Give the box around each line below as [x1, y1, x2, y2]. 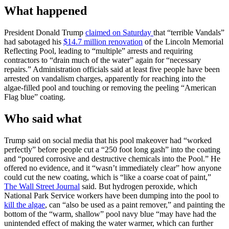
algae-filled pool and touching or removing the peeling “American [4, 83, 216, 93]
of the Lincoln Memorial [143, 37, 223, 47]
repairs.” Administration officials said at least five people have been [4, 65, 220, 74]
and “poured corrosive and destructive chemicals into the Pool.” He [4, 154, 220, 164]
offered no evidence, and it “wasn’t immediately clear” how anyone [4, 164, 221, 173]
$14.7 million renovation [63, 37, 143, 47]
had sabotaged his [4, 37, 63, 47]
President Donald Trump [4, 28, 85, 37]
